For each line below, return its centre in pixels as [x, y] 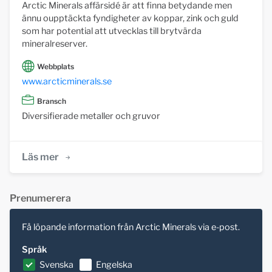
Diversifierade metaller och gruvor [91, 116]
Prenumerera [40, 198]
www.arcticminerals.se [67, 82]
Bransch [52, 101]
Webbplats [56, 67]
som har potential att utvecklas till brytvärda [112, 31]
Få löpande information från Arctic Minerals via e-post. [131, 227]
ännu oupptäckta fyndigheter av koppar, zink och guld [130, 18]
